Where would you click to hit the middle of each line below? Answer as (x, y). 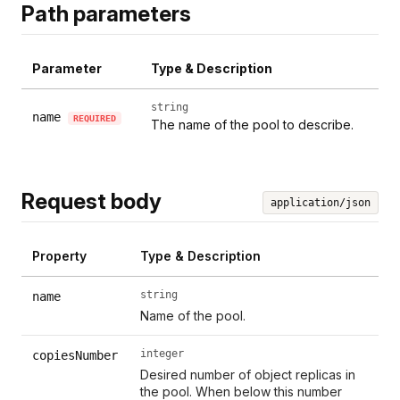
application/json (321, 202)
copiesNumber (75, 355)
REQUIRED (95, 118)
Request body (92, 201)
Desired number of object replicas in (248, 374)
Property (59, 255)
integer (162, 353)
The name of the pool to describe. (252, 124)
